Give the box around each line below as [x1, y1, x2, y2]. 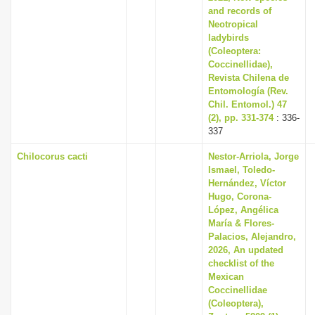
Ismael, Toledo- [208, 165, 275, 175]
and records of [208, 6, 271, 16]
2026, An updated [208, 245, 283, 255]
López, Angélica [208, 205, 278, 215]
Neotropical [208, 19, 258, 30]
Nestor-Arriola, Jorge [208, 151, 299, 162]
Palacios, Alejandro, [208, 231, 296, 242]
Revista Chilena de [208, 72, 289, 83]
